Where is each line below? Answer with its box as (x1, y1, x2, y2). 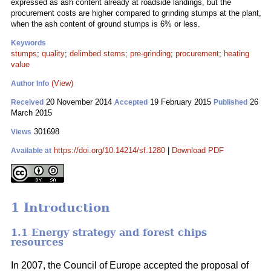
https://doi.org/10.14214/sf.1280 (54, 146, 165, 155)
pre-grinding (130, 49, 171, 58)
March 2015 (11, 108, 52, 117)
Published (214, 98, 247, 106)
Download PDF (172, 146, 224, 155)
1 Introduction (11, 200, 110, 215)
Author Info (11, 79, 49, 88)
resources (11, 236, 64, 248)
